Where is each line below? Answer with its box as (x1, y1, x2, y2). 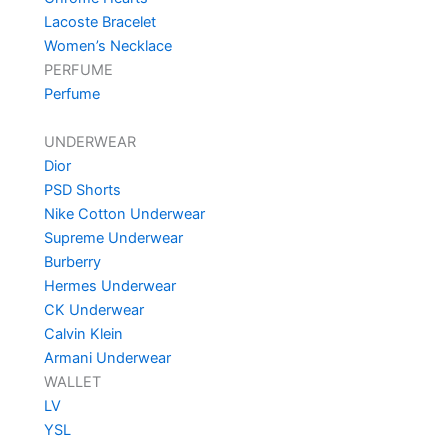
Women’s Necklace (43, 37, 172, 56)
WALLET (43, 373, 101, 392)
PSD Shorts (43, 181, 121, 200)
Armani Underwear (43, 349, 171, 368)
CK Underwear (43, 301, 144, 320)
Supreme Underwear (43, 229, 183, 248)
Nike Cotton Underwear (43, 205, 205, 224)
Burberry (43, 253, 101, 272)
